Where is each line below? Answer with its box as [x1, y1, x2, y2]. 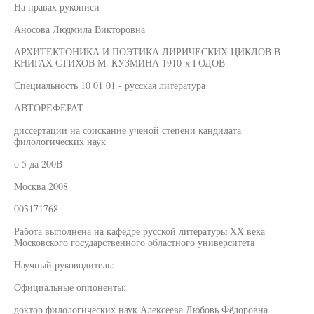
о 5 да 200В [14, 157, 62, 170]
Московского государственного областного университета [14, 235, 254, 249]
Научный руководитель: [14, 258, 114, 271]
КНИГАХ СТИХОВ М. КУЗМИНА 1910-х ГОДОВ [14, 56, 225, 69]
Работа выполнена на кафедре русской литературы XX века [14, 224, 265, 238]
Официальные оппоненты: [14, 280, 126, 294]
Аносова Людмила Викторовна [14, 22, 145, 36]
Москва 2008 [14, 179, 68, 193]
